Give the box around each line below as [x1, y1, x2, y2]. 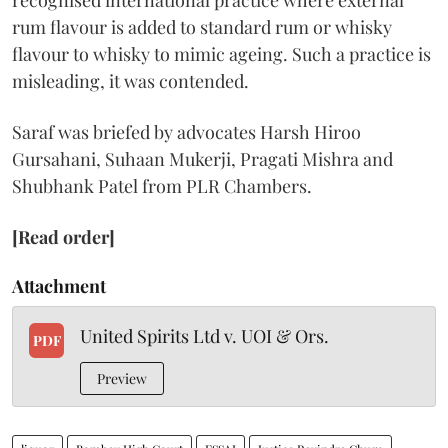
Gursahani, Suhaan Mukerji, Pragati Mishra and [12, 147, 393, 171]
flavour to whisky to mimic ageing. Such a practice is [12, 42, 431, 66]
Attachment [12, 274, 106, 298]
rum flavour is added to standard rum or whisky [12, 15, 392, 39]
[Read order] [12, 225, 115, 249]
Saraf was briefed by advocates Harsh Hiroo [12, 120, 361, 144]
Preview [97, 369, 147, 388]
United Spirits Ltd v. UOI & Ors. [80, 324, 329, 348]
